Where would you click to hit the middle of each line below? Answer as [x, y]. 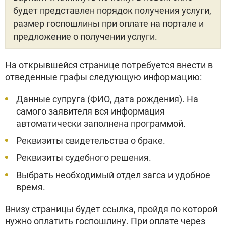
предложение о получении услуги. [85, 37]
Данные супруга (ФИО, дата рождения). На [107, 99]
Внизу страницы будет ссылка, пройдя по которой [111, 209]
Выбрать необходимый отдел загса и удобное [113, 175]
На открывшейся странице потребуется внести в [109, 65]
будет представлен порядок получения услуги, [112, 10]
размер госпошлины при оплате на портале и [108, 23]
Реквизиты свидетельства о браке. [91, 140]
